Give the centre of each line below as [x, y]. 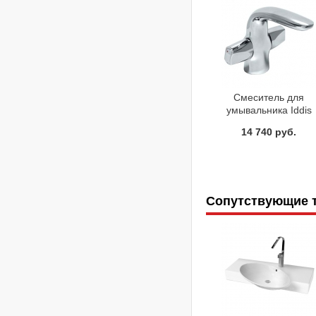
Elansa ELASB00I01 [269, 122]
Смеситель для [269, 97]
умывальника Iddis [269, 110]
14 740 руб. [269, 132]
